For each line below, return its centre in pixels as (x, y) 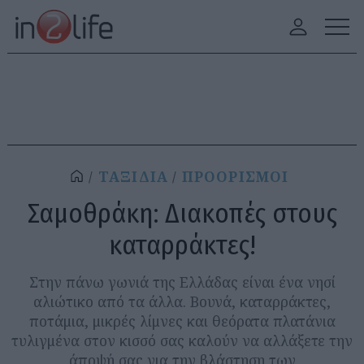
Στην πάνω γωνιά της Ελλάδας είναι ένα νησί (182, 282)
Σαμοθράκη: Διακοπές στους (182, 213)
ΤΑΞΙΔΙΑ (133, 177)
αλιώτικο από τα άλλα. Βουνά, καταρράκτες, (182, 301)
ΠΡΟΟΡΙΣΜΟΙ (235, 177)
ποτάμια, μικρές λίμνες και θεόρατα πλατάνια (182, 321)
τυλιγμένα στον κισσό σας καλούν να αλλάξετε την (182, 340)
